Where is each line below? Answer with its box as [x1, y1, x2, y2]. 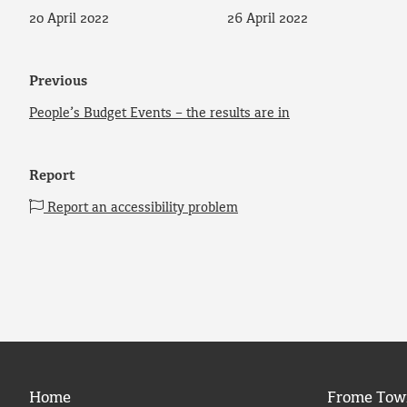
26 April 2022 [227, 12, 309, 26]
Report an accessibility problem [44, 200, 238, 215]
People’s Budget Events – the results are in [29, 105, 290, 121]
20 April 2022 [29, 12, 109, 26]
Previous [29, 74, 87, 89]
